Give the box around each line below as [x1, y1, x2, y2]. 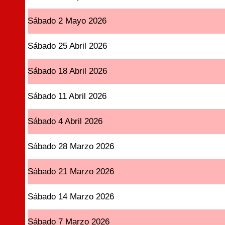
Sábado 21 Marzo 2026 [28, 167, 115, 176]
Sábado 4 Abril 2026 [28, 117, 103, 126]
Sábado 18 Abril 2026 [28, 66, 107, 76]
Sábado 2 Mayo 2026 [28, 16, 107, 26]
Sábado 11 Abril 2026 [28, 91, 107, 101]
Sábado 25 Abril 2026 [28, 41, 107, 51]
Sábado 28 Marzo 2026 [28, 142, 115, 151]
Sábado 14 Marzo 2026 [28, 192, 115, 201]
